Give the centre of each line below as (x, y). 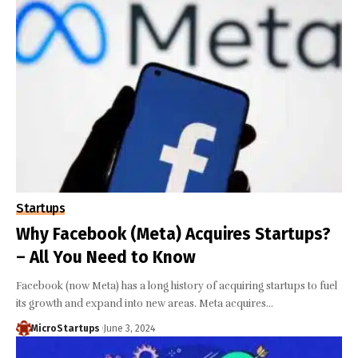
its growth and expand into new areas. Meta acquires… (145, 304)
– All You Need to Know (106, 258)
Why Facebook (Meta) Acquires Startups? (173, 235)
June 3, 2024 (129, 329)
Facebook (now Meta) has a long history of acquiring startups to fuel (177, 286)
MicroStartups (65, 329)
